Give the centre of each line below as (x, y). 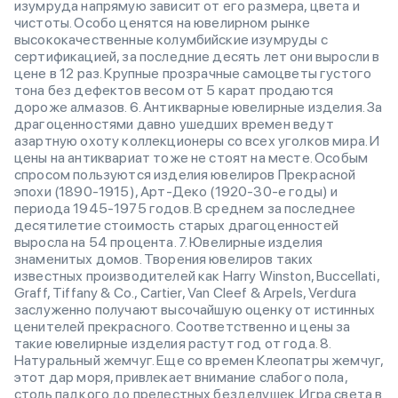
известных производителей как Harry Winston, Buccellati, (197, 276)
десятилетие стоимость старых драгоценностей (176, 225)
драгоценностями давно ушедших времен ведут (174, 124)
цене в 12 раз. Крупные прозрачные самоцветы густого (193, 73)
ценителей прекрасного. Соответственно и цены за (183, 326)
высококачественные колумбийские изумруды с (171, 40)
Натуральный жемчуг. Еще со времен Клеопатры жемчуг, (199, 360)
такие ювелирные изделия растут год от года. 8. (173, 343)
